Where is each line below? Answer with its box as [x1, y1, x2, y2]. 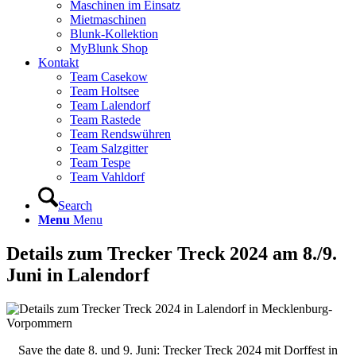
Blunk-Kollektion [70, 27, 158, 41]
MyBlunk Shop [70, 41, 148, 55]
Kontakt [38, 56, 79, 69]
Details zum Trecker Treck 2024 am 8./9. [6, 242, 337, 264]
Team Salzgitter [70, 141, 148, 155]
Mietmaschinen [70, 13, 146, 26]
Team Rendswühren [70, 127, 171, 141]
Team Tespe [70, 156, 130, 169]
